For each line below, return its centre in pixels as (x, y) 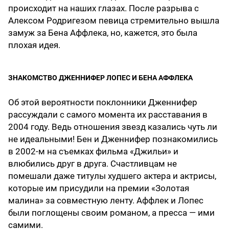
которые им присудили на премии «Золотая (99, 188)
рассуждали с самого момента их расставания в (108, 115)
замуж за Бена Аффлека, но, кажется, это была (103, 33)
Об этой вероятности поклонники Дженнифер (103, 102)
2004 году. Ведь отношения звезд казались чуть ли (113, 127)
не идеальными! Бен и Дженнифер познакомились (113, 139)
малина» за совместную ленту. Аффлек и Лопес (106, 201)
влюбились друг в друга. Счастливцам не (93, 164)
